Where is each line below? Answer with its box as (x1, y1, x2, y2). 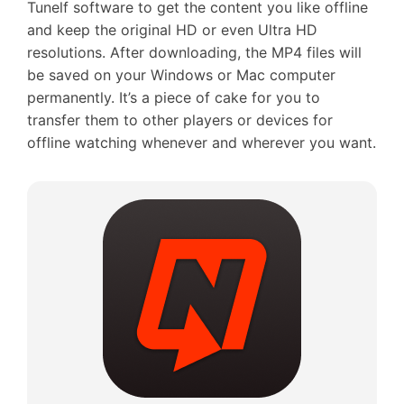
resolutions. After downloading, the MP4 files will (27, 43, 362, 61)
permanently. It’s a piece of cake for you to (27, 88, 320, 106)
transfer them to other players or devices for (27, 111, 333, 129)
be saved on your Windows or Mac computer (27, 66, 335, 84)
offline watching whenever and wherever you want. (27, 133, 376, 151)
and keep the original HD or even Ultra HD (27, 21, 317, 39)
